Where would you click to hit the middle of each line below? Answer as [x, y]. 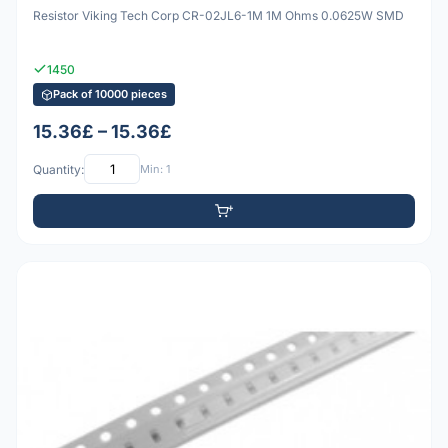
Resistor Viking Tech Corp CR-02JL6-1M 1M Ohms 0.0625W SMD [218, 15]
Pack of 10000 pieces [110, 94]
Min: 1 [155, 168]
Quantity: [58, 169]
